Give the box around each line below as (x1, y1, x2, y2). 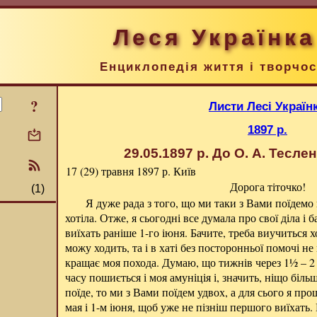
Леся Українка (113, 25, 316, 50)
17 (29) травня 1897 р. (66, 163, 171, 178)
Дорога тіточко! (229, 179, 306, 194)
